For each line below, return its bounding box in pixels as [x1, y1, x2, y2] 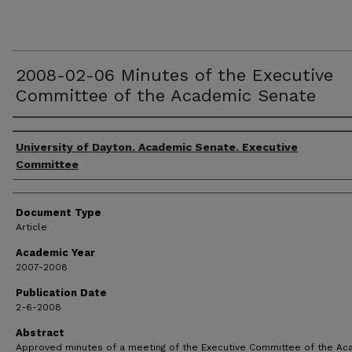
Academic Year [16, 247, 95, 258]
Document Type [16, 207, 101, 218]
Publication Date [16, 287, 107, 299]
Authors [13, 122, 72, 143]
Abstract [16, 327, 64, 339]
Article [16, 222, 47, 233]
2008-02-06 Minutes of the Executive [16, 65, 333, 85]
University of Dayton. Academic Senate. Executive [16, 141, 298, 153]
